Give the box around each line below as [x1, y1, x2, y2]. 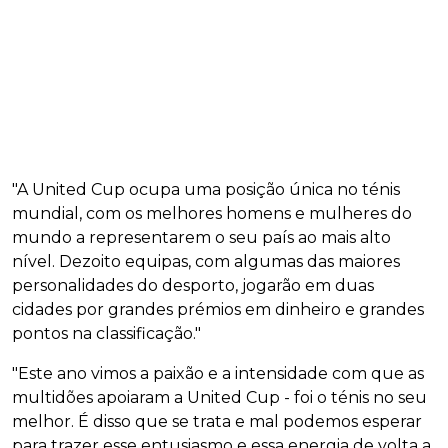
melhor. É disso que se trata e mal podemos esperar [12, 411, 422, 431]
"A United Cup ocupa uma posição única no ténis [12, 179, 400, 199]
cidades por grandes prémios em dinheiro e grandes [12, 299, 424, 319]
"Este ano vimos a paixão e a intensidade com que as [12, 363, 424, 383]
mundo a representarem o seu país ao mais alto [12, 227, 391, 247]
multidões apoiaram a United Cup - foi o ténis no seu [12, 387, 427, 407]
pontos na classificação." [12, 323, 201, 343]
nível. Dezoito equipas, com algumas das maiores [12, 251, 400, 271]
